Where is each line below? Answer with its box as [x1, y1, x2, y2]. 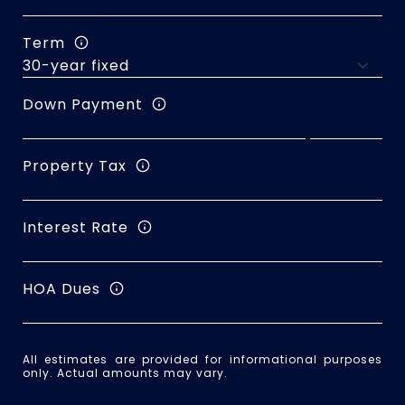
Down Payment [23, 93, 143, 115]
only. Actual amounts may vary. [23, 365, 228, 381]
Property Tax [23, 155, 127, 176]
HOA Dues [23, 278, 100, 299]
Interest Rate [23, 216, 128, 238]
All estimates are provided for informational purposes [23, 352, 382, 367]
